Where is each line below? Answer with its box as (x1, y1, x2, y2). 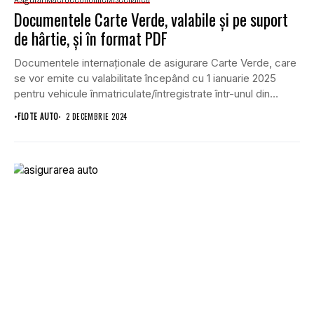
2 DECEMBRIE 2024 (65, 111, 128, 122)
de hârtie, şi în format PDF (14, 27, 168, 50)
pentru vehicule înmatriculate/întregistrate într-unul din (14, 87, 270, 100)
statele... (14, 102, 55, 116)
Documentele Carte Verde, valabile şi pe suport (14, 8, 288, 32)
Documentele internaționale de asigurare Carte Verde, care (14, 56, 296, 69)
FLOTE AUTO (18, 111, 59, 122)
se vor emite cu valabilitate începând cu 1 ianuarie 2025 (14, 71, 276, 85)
